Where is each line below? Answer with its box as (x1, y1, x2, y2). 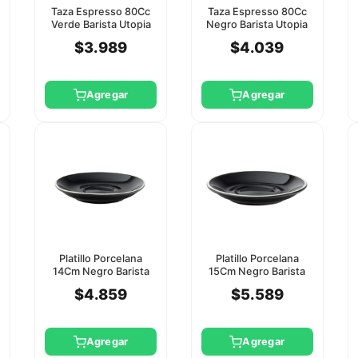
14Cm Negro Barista (52, 265, 149, 277)
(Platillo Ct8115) (219, 30, 296, 43)
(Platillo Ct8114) (62, 30, 139, 43)
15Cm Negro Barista (209, 265, 306, 277)
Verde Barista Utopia (50, 18, 151, 30)
